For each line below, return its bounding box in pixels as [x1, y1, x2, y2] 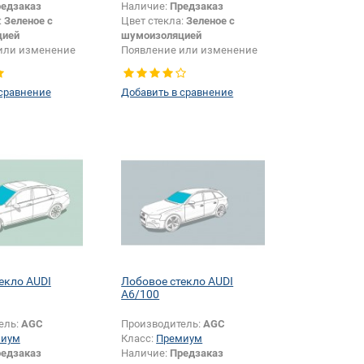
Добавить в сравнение [121, 86, 234, 99]
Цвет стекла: [121, 15, 187, 28]
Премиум [156, 332, 203, 345]
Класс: [121, 332, 157, 345]
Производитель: [121, 318, 204, 331]
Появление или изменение [121, 44, 258, 57]
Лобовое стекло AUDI [121, 275, 234, 288]
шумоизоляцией [121, 29, 202, 42]
